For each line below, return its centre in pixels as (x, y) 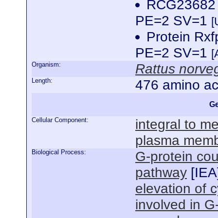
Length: (42, 81)
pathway (161, 172)
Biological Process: (59, 152)
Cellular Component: (60, 120)
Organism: (46, 64)
